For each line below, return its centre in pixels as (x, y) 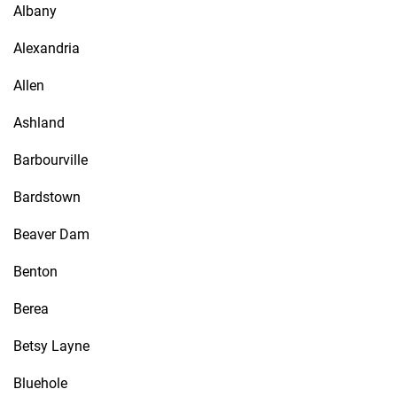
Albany (35, 11)
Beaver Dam (51, 234)
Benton (35, 272)
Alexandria (47, 48)
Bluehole (40, 383)
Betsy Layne (51, 346)
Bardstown (47, 197)
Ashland (39, 123)
